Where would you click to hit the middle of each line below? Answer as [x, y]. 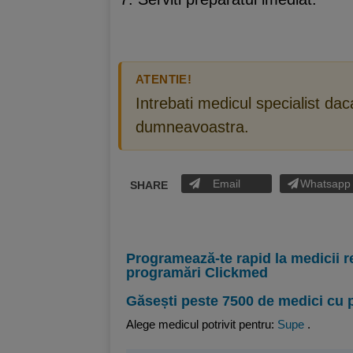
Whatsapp [325, 184]
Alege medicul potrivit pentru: [202, 324]
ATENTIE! [164, 79]
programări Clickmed [197, 273]
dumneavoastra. [192, 127]
